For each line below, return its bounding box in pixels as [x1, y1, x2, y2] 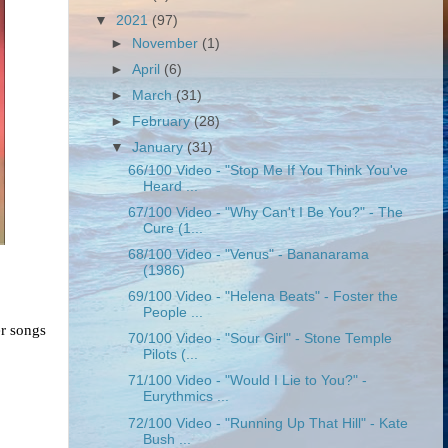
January [132, 140, 188, 155]
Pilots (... [142, 347, 198, 363]
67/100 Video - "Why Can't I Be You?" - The [127, 204, 403, 220]
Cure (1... [142, 220, 203, 236]
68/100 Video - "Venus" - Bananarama [127, 247, 369, 262]
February [132, 113, 195, 129]
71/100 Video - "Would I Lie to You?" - [127, 373, 367, 389]
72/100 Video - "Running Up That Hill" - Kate [127, 415, 408, 431]
